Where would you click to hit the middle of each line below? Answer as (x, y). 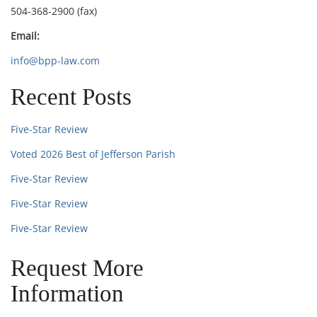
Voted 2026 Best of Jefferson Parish (93, 154)
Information (68, 293)
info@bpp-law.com (56, 60)
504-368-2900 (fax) (54, 11)
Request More (77, 268)
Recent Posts (71, 97)
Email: (25, 35)
